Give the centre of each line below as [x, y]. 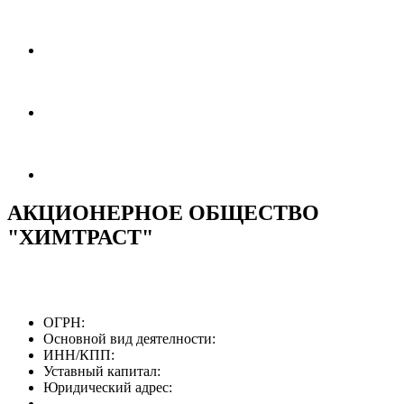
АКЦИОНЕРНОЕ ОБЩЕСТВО [163, 212]
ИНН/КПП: [79, 354]
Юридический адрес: [108, 387]
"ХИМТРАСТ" [80, 237]
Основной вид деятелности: [129, 338]
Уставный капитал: [102, 371]
